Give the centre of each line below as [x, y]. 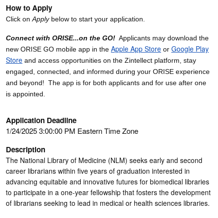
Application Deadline [41, 120]
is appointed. [26, 94]
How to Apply [29, 8]
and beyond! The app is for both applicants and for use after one [106, 82]
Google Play [190, 48]
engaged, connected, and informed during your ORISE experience [108, 71]
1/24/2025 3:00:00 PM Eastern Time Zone [72, 130]
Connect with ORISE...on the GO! [61, 38]
